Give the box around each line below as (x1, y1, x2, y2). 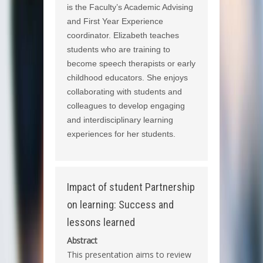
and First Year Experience (67, 16, 163, 26)
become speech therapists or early (67, 59, 195, 69)
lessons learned (67, 216, 135, 229)
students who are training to (67, 45, 170, 55)
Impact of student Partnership (67, 181, 195, 194)
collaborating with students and (67, 87, 182, 97)
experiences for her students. (67, 129, 176, 139)
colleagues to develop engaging (67, 101, 185, 111)
